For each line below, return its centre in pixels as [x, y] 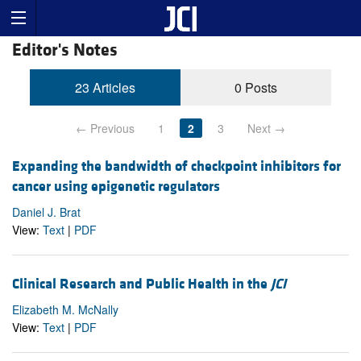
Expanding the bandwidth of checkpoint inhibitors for [176, 167]
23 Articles [106, 88]
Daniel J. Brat [46, 212]
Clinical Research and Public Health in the [141, 284]
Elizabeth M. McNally [65, 309]
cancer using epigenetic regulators [116, 187]
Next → [266, 129]
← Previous [105, 129]
